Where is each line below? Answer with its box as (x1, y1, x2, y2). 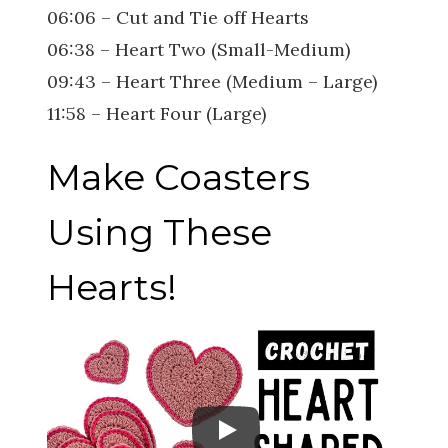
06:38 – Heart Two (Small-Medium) (47, 38, 350, 62)
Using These (47, 210, 272, 255)
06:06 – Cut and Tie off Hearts (47, 6, 309, 30)
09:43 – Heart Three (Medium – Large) (47, 70, 377, 94)
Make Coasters (47, 155, 310, 200)
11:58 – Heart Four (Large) (47, 102, 266, 126)
